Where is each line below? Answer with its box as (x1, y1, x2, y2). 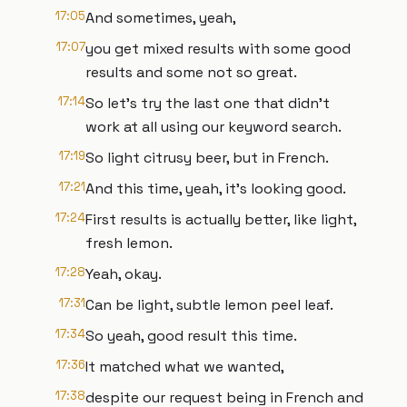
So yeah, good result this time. (85, 326, 297, 345)
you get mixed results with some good (85, 39, 351, 58)
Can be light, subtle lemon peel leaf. (85, 295, 333, 314)
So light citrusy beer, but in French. (85, 148, 329, 167)
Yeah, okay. (85, 264, 162, 283)
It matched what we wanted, (85, 357, 284, 376)
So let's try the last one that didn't (85, 94, 330, 113)
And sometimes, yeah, (85, 8, 236, 27)
